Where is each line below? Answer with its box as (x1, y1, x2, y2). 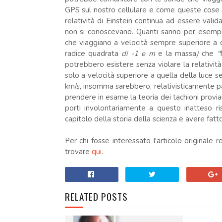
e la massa (158, 49, 196, 58)
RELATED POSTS (64, 189, 128, 203)
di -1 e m (118, 49, 159, 58)
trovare (64, 147, 92, 157)
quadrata (88, 49, 118, 58)
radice (64, 49, 85, 58)
